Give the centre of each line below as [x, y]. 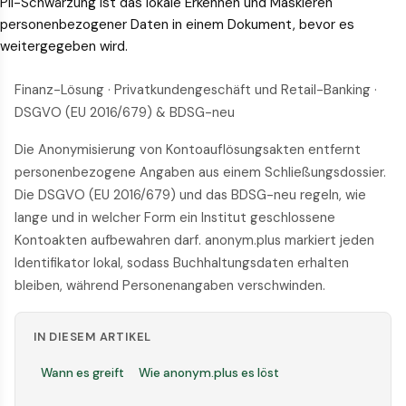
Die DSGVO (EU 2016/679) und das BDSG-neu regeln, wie [190, 195]
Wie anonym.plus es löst [209, 373]
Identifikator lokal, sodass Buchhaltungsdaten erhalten [182, 263]
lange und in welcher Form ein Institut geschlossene [175, 217]
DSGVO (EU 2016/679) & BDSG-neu [125, 112]
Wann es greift [82, 373]
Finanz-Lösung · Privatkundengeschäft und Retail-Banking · [196, 90]
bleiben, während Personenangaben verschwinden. [170, 285]
